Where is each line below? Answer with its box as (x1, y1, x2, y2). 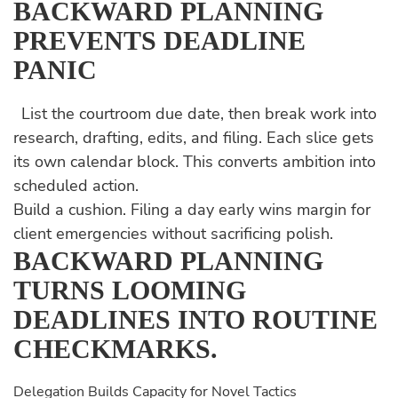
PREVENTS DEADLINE (13, 26, 306, 55)
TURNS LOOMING (13, 275, 246, 305)
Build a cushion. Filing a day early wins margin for (13, 199, 370, 220)
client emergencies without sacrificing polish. (13, 223, 333, 244)
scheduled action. (13, 175, 139, 196)
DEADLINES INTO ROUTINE (13, 305, 378, 334)
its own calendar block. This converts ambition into (13, 151, 376, 172)
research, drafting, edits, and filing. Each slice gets (13, 127, 374, 148)
